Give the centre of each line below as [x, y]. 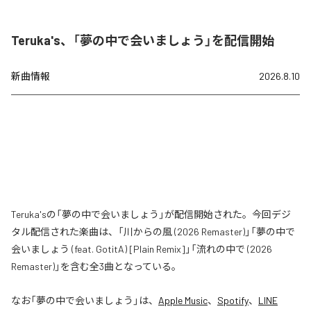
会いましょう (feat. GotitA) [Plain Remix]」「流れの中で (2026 [142, 249]
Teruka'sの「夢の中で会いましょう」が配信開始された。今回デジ [151, 214]
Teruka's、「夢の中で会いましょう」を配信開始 [143, 40]
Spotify [233, 300]
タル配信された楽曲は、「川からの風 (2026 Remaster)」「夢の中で [153, 231]
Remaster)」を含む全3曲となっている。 [96, 266]
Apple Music [183, 300]
